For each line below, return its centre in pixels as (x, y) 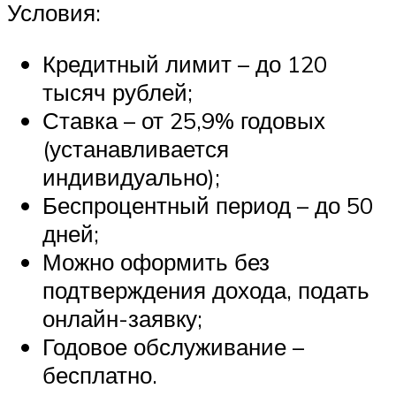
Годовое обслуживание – (173, 346)
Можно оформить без (156, 261)
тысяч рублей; (118, 91)
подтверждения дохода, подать (206, 289)
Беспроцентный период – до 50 (208, 205)
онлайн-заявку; (122, 318)
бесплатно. (100, 374)
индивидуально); (131, 176)
